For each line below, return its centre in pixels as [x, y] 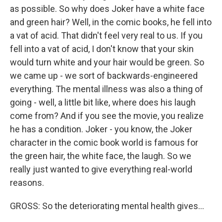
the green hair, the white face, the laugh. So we [101, 156]
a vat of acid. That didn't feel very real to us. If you [106, 35]
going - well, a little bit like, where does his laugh [103, 102]
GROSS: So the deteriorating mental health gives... [107, 206]
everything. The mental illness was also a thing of [107, 89]
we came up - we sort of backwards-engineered [104, 76]
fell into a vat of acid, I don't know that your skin [102, 49]
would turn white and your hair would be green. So [107, 62]
